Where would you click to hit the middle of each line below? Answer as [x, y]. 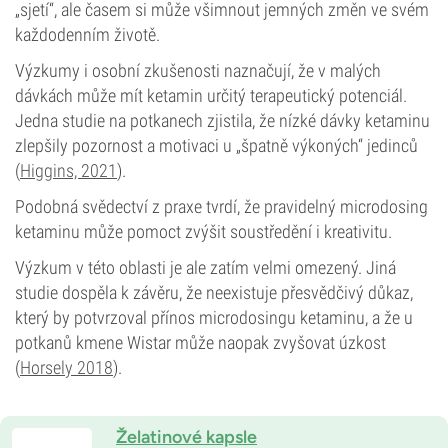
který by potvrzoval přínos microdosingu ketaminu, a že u [214, 317]
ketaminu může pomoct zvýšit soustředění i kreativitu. [203, 231]
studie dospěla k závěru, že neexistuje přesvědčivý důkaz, [214, 292]
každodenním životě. [87, 34]
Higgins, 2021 [68, 170]
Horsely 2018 [66, 367]
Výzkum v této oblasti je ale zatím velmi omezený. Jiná [205, 267]
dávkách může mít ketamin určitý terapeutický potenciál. [211, 95]
